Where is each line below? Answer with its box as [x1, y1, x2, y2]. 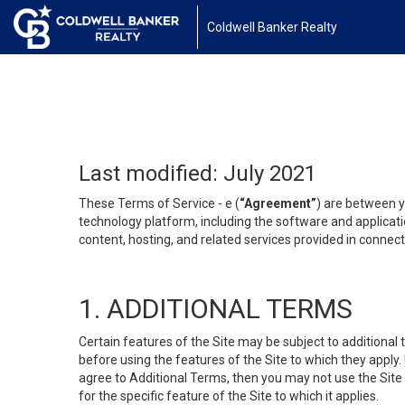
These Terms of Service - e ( [79, 196, 240, 211]
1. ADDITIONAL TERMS [79, 293, 353, 325]
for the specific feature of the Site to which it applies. [79, 389, 379, 403]
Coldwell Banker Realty [206, 20, 337, 34]
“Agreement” [240, 196, 316, 211]
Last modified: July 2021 [79, 161, 316, 186]
